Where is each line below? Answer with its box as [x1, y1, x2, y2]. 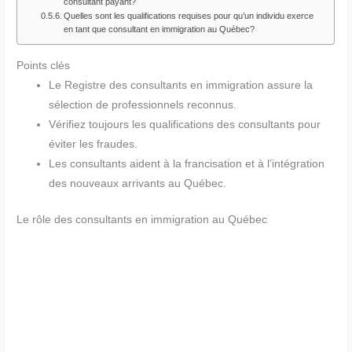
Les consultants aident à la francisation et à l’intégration [49, 158, 325, 170]
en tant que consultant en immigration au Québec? [63, 24, 255, 35]
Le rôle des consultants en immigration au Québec [16, 213, 268, 225]
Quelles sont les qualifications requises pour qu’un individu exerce [63, 11, 313, 21]
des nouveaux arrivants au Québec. [49, 178, 227, 189]
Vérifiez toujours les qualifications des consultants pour [49, 119, 321, 130]
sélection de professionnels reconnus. [49, 99, 237, 111]
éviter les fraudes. [49, 138, 138, 150]
